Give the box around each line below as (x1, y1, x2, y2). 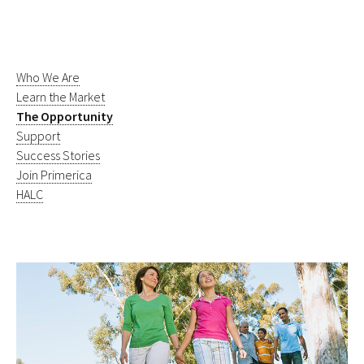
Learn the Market (16, 88, 105, 105)
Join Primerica (16, 166, 92, 183)
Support (16, 127, 60, 144)
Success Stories (16, 146, 100, 163)
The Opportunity (16, 107, 113, 124)
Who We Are (16, 68, 80, 85)
